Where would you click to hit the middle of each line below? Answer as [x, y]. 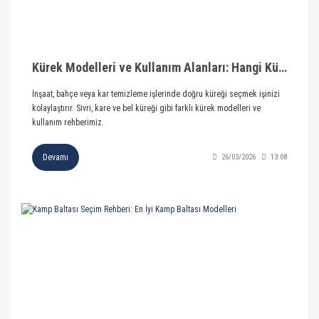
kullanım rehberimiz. [68, 122]
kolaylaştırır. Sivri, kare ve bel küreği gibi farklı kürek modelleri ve [146, 108]
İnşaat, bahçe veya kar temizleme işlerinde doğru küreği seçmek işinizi [156, 94]
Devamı [56, 157]
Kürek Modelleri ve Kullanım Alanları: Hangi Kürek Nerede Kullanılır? [283, 67]
